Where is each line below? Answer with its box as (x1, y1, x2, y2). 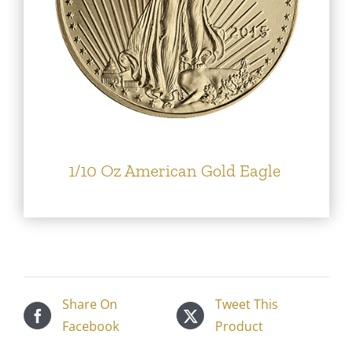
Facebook (62, 318, 119, 336)
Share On (62, 295, 117, 314)
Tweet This (215, 295, 278, 314)
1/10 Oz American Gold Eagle (69, 160, 281, 182)
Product (215, 318, 263, 336)
